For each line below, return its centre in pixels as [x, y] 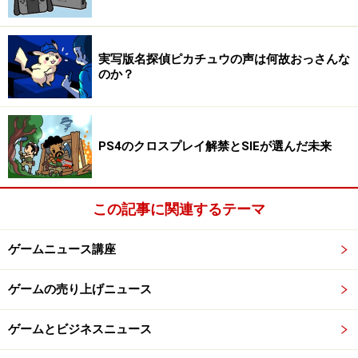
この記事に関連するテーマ [179, 209]
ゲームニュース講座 [62, 250]
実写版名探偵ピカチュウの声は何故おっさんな [224, 59]
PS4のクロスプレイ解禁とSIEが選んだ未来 [215, 147]
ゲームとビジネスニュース [80, 330]
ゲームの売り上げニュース [80, 290]
